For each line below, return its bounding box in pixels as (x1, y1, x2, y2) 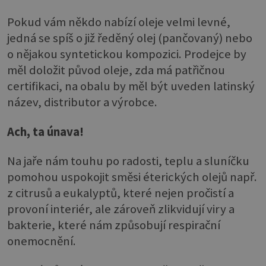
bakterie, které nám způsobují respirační (7, 217, 220, 233)
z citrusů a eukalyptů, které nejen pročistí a (7, 185, 234, 201)
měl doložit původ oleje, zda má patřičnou (7, 62, 225, 78)
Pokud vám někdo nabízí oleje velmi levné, (7, 14, 230, 30)
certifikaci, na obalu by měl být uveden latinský (7, 78, 255, 94)
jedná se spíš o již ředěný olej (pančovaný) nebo (7, 30, 252, 46)
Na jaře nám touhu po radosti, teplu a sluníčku (7, 153, 249, 169)
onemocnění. (7, 233, 76, 249)
